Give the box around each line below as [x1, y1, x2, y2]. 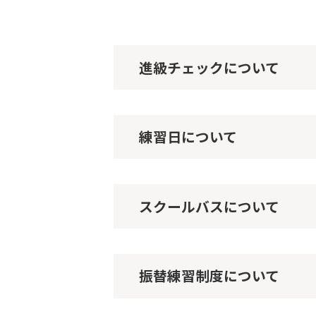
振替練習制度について [139, 265, 280, 286]
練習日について [139, 126, 238, 147]
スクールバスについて [139, 195, 280, 217]
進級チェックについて [139, 56, 280, 78]
